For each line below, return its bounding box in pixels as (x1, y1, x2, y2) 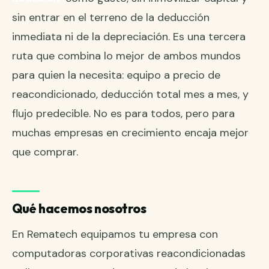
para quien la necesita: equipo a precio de (12, 68, 220, 83)
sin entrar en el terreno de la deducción (12, 10, 210, 25)
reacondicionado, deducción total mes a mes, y (12, 87, 249, 102)
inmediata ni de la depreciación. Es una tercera (12, 29, 246, 44)
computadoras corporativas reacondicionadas (12, 246, 246, 261)
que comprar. (12, 145, 78, 160)
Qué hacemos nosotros (12, 201, 147, 217)
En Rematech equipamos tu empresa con (12, 227, 218, 242)
